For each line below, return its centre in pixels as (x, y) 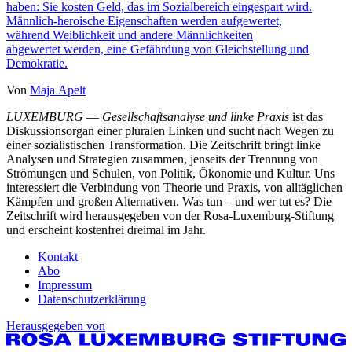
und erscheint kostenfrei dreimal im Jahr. (108, 230)
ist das (308, 117)
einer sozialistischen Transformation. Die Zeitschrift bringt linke (163, 145)
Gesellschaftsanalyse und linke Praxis (197, 117)
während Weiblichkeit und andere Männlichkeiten (130, 35)
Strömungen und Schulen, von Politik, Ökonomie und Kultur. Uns (170, 174)
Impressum (65, 285)
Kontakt (58, 257)
